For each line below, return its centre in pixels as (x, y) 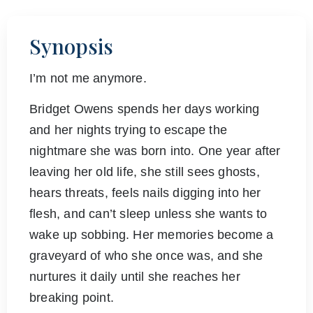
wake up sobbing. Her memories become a (152, 234)
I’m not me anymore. (88, 78)
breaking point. (72, 297)
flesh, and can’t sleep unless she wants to (148, 213)
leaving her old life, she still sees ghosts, (145, 172)
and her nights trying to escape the (128, 130)
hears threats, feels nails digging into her (145, 192)
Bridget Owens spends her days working (145, 109)
